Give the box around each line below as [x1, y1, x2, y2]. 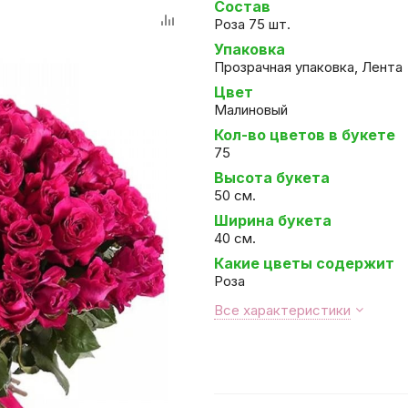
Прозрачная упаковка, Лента [214, 58, 403, 76]
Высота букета [214, 168, 330, 187]
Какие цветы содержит [214, 254, 394, 272]
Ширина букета [214, 211, 331, 229]
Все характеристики [214, 301, 351, 319]
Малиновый [214, 101, 288, 118]
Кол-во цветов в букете [214, 126, 395, 144]
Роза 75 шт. [214, 15, 291, 33]
